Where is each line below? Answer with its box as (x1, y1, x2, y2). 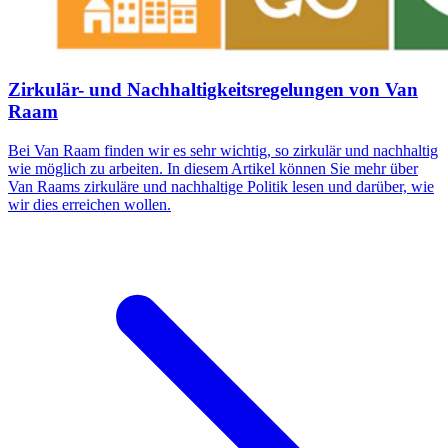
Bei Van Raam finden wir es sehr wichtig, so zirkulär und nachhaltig (8, 141, 438, 159)
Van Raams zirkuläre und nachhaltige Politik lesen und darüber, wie (8, 177, 434, 195)
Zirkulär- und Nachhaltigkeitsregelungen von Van (8, 79, 418, 101)
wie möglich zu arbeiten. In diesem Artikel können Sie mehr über (8, 159, 418, 177)
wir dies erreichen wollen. (8, 195, 171, 213)
